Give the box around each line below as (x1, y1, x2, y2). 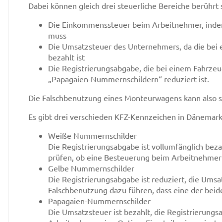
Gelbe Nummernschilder (48, 163, 134, 173)
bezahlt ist (48, 52, 85, 62)
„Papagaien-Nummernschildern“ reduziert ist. (48, 74, 209, 84)
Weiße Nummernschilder (48, 130, 137, 140)
